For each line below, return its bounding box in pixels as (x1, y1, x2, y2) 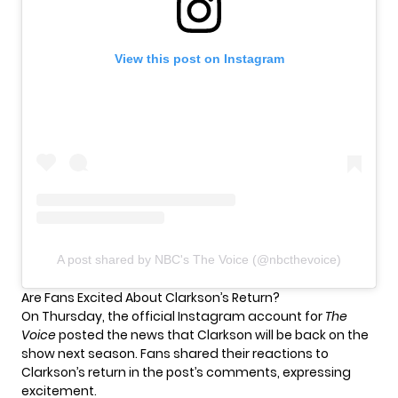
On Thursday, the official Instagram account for (21, 306, 325, 325)
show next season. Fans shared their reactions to (21, 344, 329, 362)
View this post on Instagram (114, 51, 284, 66)
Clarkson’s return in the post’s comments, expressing (21, 362, 351, 381)
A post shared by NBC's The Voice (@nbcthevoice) (57, 251, 341, 267)
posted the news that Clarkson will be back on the (56, 325, 369, 344)
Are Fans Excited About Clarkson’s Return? (21, 288, 280, 306)
